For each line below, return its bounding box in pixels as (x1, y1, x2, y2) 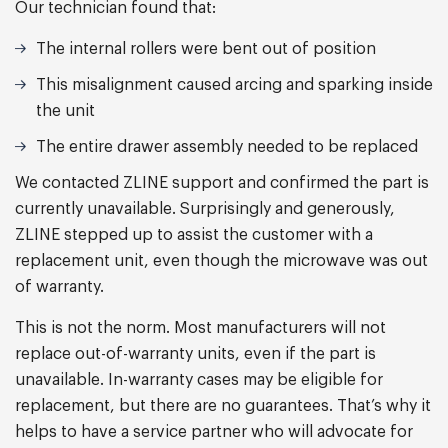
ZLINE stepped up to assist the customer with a (15, 227, 373, 243)
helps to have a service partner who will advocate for (15, 424, 413, 440)
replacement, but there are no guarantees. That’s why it (15, 398, 431, 414)
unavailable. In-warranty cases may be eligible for (15, 372, 383, 388)
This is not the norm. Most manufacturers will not (15, 320, 386, 336)
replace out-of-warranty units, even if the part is (15, 346, 376, 362)
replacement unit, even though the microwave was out (15, 253, 428, 269)
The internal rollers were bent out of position (36, 41, 376, 57)
